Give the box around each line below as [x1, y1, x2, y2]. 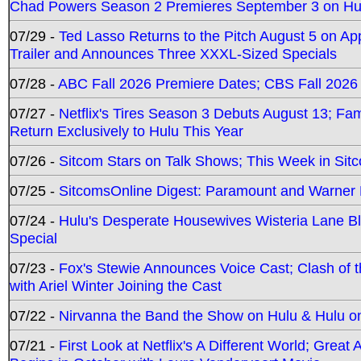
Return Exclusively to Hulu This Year [10, 122, 243, 139]
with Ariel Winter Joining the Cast [10, 276, 222, 294]
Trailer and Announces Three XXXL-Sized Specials [10, 44, 337, 62]
